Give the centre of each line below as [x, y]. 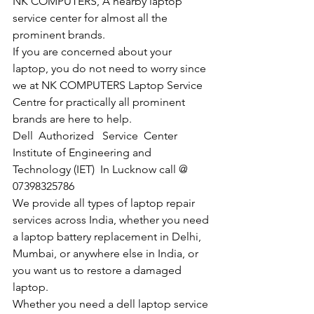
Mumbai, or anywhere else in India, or [107, 254]
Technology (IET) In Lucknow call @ [102, 170]
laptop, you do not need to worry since [111, 69]
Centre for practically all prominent [100, 102]
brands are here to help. [74, 119]
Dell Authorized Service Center [98, 136]
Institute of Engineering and [83, 153]
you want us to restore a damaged [98, 271]
